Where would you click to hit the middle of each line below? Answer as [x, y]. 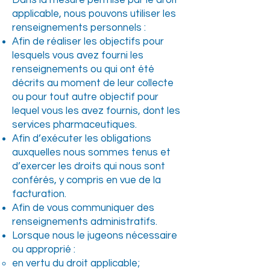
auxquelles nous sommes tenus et [91, 152]
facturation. [39, 194]
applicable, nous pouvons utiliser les [94, 14]
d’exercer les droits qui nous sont [89, 166]
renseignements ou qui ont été [83, 69]
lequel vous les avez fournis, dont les [96, 111]
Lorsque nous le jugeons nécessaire [95, 236]
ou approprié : [44, 250]
